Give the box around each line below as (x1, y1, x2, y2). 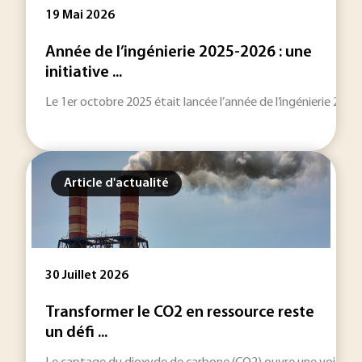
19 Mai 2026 (45, 9, 115, 22)
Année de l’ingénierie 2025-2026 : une (45, 44, 312, 61)
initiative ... (45, 65, 122, 81)
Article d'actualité (64, 177, 169, 190)
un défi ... (45, 325, 107, 341)
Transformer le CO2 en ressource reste (45, 305, 314, 321)
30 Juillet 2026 (45, 269, 128, 282)
